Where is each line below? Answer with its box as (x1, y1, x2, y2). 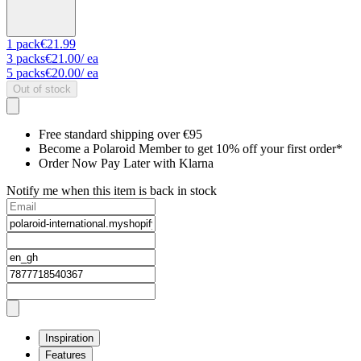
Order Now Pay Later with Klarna (39, 156, 214, 171)
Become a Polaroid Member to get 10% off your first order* (39, 142, 342, 156)
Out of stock (13, 83, 71, 96)
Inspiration (45, 332, 93, 345)
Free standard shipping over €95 (39, 127, 202, 142)
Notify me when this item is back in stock (6, 184, 217, 198)
